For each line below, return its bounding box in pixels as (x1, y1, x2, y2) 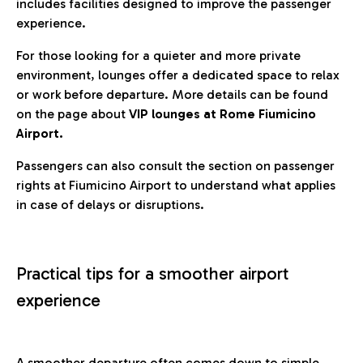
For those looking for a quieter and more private (16, 48, 301, 64)
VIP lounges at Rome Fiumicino (129, 106, 316, 122)
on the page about (16, 106, 129, 122)
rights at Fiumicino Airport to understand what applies (16, 177, 335, 194)
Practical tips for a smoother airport (16, 263, 289, 285)
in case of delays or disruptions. (16, 197, 204, 213)
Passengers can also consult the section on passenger (16, 158, 335, 174)
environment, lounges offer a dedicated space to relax (16, 67, 340, 83)
